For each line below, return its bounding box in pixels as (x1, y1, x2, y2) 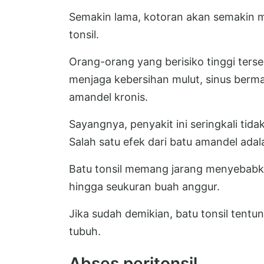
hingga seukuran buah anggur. (69, 180, 220, 193)
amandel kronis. (69, 90, 148, 103)
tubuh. (69, 225, 101, 237)
